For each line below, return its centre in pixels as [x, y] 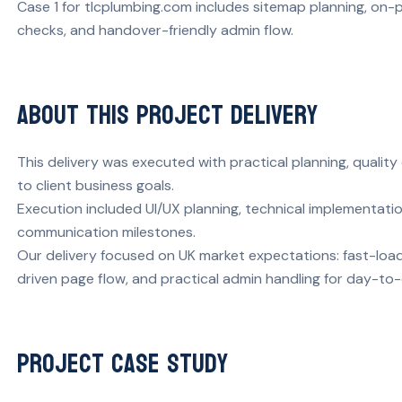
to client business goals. [96, 185]
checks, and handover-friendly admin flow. [155, 30]
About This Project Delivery [167, 115]
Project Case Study [122, 363]
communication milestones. [106, 232]
